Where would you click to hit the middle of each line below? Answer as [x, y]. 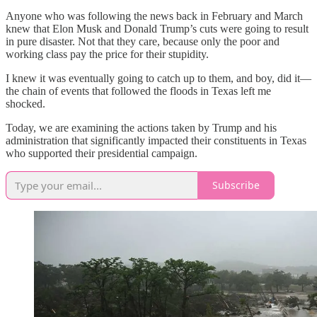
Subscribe [236, 185]
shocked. [25, 103]
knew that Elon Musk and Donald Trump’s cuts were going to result [157, 28]
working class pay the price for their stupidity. [107, 54]
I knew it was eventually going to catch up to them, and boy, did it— [158, 78]
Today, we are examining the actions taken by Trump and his [141, 127]
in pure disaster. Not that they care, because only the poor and [143, 41]
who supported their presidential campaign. [102, 153]
